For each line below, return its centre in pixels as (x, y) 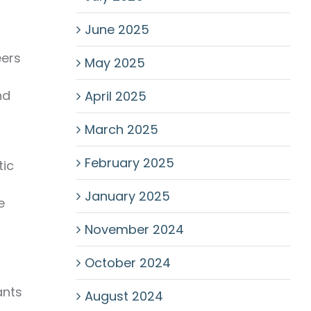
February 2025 (129, 163)
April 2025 (115, 96)
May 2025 (115, 63)
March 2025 (121, 129)
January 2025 (127, 196)
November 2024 (134, 229)
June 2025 (117, 30)
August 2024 (124, 296)
